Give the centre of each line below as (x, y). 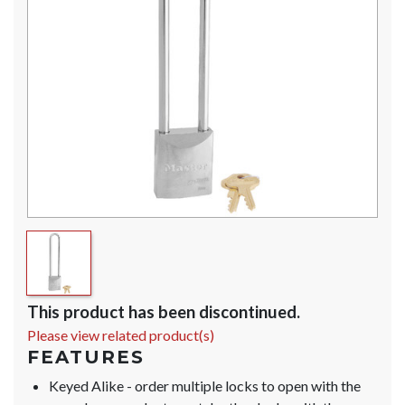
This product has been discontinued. (164, 312)
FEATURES (86, 358)
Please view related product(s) (121, 335)
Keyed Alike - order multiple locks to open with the (205, 386)
